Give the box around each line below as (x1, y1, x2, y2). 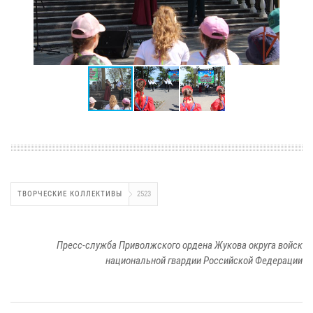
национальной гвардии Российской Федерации (105, 254, 303, 267)
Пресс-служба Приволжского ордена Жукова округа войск (57, 238, 303, 252)
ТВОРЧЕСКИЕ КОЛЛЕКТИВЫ (17, 189, 122, 198)
